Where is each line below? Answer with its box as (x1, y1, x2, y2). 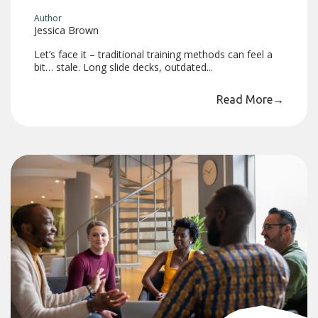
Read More (216, 92, 273, 106)
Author (34, 11, 62, 24)
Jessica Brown (34, 23, 99, 37)
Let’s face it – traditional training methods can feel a (34, 47, 273, 61)
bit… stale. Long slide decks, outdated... (34, 60, 214, 74)
